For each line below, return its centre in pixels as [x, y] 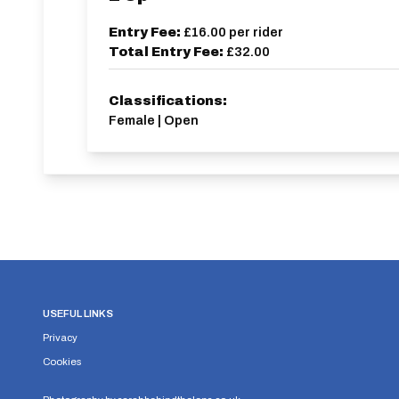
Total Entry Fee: [167, 52]
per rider [256, 32]
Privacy [60, 338]
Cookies [62, 362]
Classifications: [168, 101]
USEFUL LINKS [78, 313]
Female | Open [154, 120]
